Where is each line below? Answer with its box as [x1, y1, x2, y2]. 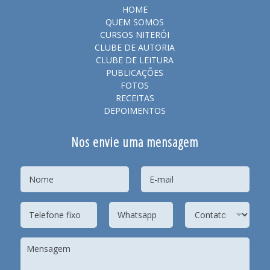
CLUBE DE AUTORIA [95, 41, 175, 53]
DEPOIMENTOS [104, 104, 166, 116]
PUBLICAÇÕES [106, 66, 164, 78]
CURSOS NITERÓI [100, 28, 170, 40]
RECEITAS [115, 92, 154, 104]
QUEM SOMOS [105, 16, 165, 28]
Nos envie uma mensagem [71, 132, 199, 151]
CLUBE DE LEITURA [96, 54, 174, 66]
